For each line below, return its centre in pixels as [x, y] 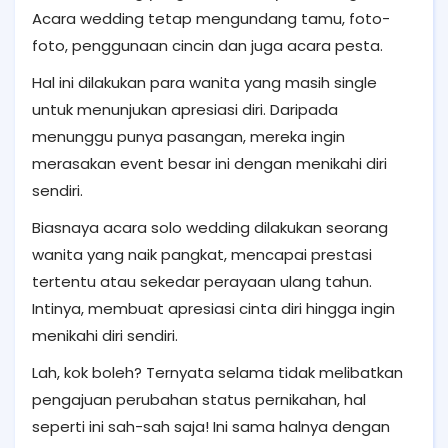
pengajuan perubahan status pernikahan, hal [199, 399]
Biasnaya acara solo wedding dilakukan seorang [210, 227]
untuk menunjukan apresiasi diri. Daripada [185, 109]
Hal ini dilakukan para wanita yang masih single [204, 82]
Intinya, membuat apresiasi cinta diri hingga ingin [213, 308]
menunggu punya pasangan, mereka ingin [188, 136]
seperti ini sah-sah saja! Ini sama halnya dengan [211, 426]
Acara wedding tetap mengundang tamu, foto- [211, 18]
